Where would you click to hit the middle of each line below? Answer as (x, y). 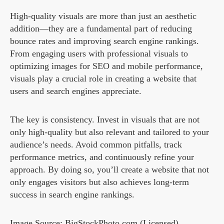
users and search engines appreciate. (76, 91)
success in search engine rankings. (72, 195)
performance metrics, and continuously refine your (102, 157)
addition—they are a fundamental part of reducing (101, 29)
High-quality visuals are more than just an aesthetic (103, 16)
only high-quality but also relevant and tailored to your (109, 132)
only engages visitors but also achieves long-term (99, 182)
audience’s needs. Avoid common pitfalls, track (96, 145)
